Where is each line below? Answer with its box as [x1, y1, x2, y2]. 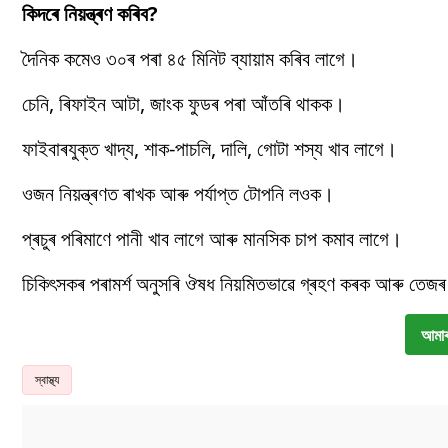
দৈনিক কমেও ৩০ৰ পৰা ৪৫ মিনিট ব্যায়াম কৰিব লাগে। [22, 45, 358, 73]
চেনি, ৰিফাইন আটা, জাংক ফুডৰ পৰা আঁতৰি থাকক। [22, 90, 345, 118]
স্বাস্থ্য [35, 371, 59, 389]
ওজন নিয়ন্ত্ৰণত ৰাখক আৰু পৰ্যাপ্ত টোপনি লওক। [22, 180, 334, 208]
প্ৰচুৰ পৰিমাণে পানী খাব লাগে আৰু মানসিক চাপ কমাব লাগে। [22, 225, 402, 253]
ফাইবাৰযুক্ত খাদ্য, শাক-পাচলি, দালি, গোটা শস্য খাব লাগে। [22, 135, 397, 163]
